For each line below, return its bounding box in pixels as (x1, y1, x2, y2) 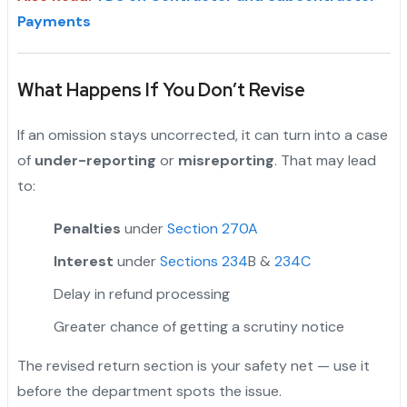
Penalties (53, 219, 121, 239)
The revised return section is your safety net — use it (16, 356, 370, 376)
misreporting (177, 151, 274, 171)
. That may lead (273, 151, 376, 171)
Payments (16, 12, 91, 32)
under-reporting (34, 151, 156, 171)
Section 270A (163, 219, 258, 239)
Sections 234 (159, 252, 248, 272)
